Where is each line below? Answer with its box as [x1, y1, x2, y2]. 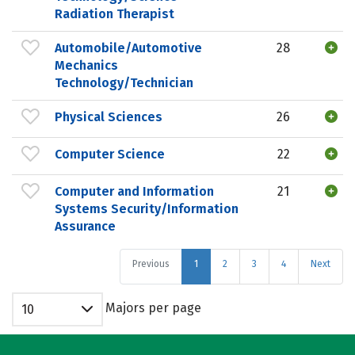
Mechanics [55, 57, 118, 73]
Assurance [55, 218, 116, 234]
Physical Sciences [55, 109, 162, 124]
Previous [132, 258, 170, 269]
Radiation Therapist [55, 6, 174, 21]
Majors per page [105, 300, 201, 315]
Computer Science [55, 146, 165, 162]
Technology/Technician [55, 74, 193, 90]
